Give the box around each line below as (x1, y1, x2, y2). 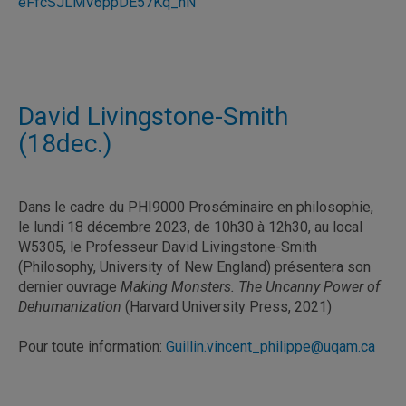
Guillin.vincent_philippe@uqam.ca (166, 337, 375, 355)
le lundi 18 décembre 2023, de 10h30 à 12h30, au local (18, 217, 362, 236)
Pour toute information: (18, 337, 166, 355)
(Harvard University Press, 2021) (121, 297, 332, 315)
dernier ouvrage (18, 277, 121, 295)
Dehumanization (18, 297, 121, 315)
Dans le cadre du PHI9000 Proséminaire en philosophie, (18, 198, 373, 216)
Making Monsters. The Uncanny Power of (121, 277, 380, 295)
